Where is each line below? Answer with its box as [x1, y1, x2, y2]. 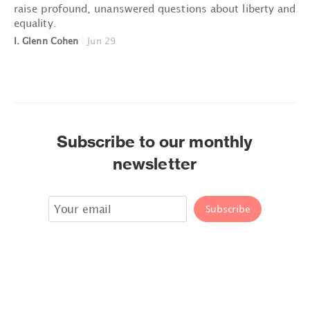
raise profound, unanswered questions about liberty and [14, 1, 296, 15]
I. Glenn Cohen [14, 35, 79, 46]
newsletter [113, 153, 197, 174]
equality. [14, 16, 57, 29]
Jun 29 [87, 35, 116, 46]
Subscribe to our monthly [56, 131, 253, 152]
